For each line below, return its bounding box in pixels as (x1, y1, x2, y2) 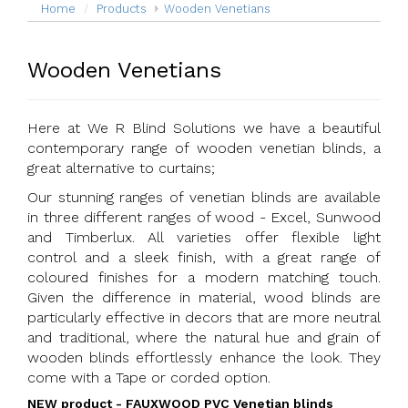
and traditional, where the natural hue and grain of (27, 329, 381, 346)
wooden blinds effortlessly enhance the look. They (27, 349, 381, 366)
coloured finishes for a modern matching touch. (27, 269, 381, 286)
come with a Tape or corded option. (27, 369, 270, 386)
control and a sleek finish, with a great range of (27, 249, 381, 266)
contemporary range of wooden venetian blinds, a (27, 139, 381, 157)
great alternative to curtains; (27, 159, 215, 177)
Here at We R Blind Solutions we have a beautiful (27, 119, 381, 137)
